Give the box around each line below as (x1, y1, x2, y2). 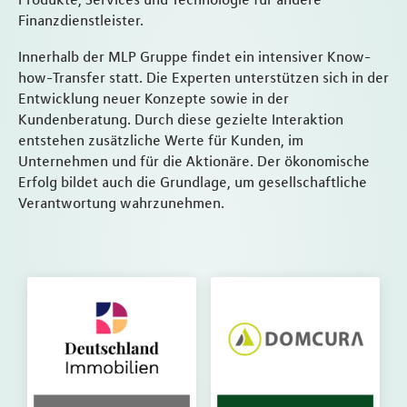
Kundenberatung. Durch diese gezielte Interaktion (18, 110, 343, 129)
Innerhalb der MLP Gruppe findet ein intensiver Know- (18, 47, 371, 66)
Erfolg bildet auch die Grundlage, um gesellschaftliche (18, 173, 367, 192)
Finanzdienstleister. (18, 10, 144, 29)
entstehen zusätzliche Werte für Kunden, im (18, 131, 303, 150)
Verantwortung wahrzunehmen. (18, 194, 224, 213)
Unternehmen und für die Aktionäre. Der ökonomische (18, 152, 370, 171)
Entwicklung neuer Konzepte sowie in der (18, 89, 289, 108)
